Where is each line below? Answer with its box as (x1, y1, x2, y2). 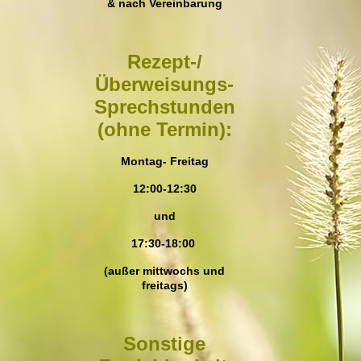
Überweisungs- (95, 73, 234, 95)
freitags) (141, 279, 188, 292)
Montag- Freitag (120, 155, 209, 168)
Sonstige (123, 333, 205, 355)
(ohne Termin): (97, 118, 232, 140)
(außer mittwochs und (104, 264, 225, 277)
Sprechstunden (93, 96, 235, 118)
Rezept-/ (127, 51, 202, 73)
